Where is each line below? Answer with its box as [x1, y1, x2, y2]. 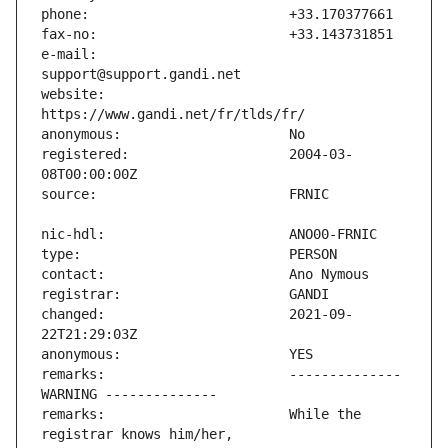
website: [41, 86, 105, 103]
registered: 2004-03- [41, 146, 353, 163]
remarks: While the [41, 406, 361, 423]
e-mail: [41, 46, 97, 63]
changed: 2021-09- [41, 306, 353, 323]
